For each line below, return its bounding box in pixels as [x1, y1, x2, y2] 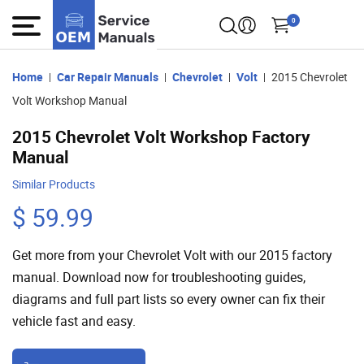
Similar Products [12, 176, 95, 192]
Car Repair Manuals [57, 68, 158, 84]
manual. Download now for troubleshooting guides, [12, 268, 305, 286]
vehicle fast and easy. [12, 312, 136, 330]
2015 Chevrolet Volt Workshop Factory [12, 125, 310, 148]
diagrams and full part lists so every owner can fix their [12, 290, 325, 308]
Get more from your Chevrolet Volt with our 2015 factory [12, 246, 332, 264]
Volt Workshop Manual [12, 93, 127, 108]
